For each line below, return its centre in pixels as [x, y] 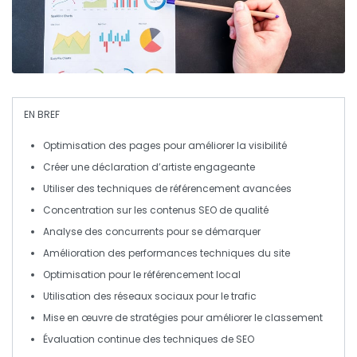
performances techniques [192, 253]
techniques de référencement [169, 189]
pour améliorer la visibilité [224, 146]
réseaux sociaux [154, 296]
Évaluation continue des [103, 339]
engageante [223, 167]
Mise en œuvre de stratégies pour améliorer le [154, 318]
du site [273, 253]
